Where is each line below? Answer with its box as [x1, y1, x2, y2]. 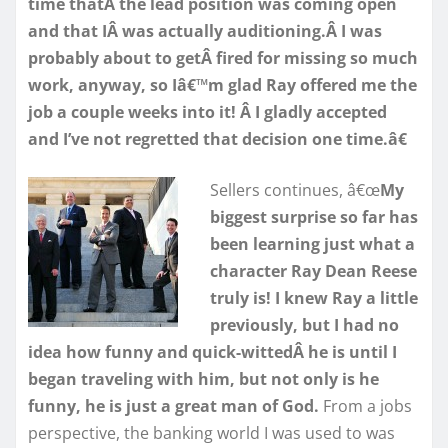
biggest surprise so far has [210, 205, 418, 228]
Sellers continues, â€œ [210, 178, 380, 201]
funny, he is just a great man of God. [28, 394, 319, 417]
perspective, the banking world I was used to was [28, 421, 395, 444]
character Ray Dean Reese [210, 259, 417, 282]
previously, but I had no [210, 313, 399, 336]
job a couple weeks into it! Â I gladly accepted [28, 100, 387, 123]
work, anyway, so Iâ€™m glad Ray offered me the [28, 73, 417, 96]
